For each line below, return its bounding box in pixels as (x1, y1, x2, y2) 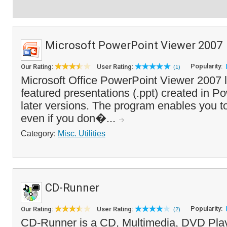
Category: (21, 129, 58, 138)
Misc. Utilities (58, 129, 105, 138)
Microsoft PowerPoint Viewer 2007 (45, 39, 222, 52)
